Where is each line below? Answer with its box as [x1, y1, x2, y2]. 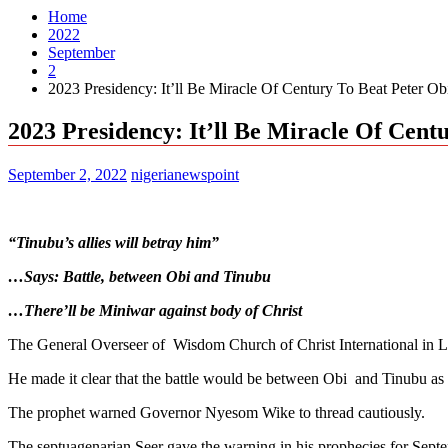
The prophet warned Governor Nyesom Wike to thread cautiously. [8, 403, 425, 421]
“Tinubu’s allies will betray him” [8, 233, 219, 251]
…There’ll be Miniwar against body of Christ [8, 301, 302, 319]
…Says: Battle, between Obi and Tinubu [8, 267, 271, 285]
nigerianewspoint [131, 165, 239, 183]
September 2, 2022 [8, 165, 127, 183]
